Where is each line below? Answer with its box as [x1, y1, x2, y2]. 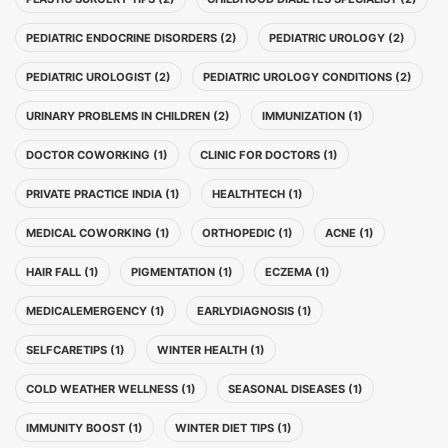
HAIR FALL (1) [26, 265, 99, 279]
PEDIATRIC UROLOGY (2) [269, 31, 405, 45]
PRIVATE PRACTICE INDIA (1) [26, 187, 180, 201]
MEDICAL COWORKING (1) [26, 226, 170, 240]
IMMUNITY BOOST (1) [26, 421, 143, 435]
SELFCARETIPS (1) [26, 343, 125, 357]
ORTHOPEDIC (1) [202, 226, 293, 240]
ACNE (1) [325, 226, 374, 240]
